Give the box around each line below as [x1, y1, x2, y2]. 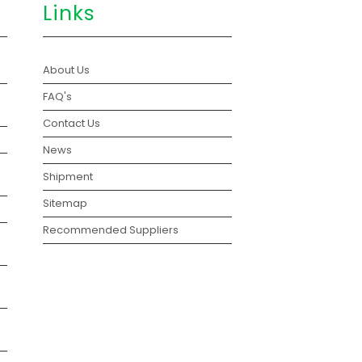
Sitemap [43, 196, 88, 212]
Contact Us [43, 116, 101, 132]
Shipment [43, 169, 94, 185]
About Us [43, 62, 90, 78]
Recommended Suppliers [43, 222, 179, 238]
